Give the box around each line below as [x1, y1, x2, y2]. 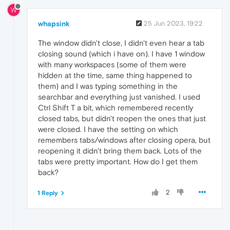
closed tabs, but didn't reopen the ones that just [38, 113, 206, 123]
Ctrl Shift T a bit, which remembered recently [38, 103, 193, 112]
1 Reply [37, 189, 58, 197]
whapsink [38, 19, 70, 28]
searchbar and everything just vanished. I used [38, 92, 200, 101]
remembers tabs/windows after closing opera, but [38, 135, 210, 144]
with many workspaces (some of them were [38, 60, 186, 69]
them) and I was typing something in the [38, 81, 178, 90]
